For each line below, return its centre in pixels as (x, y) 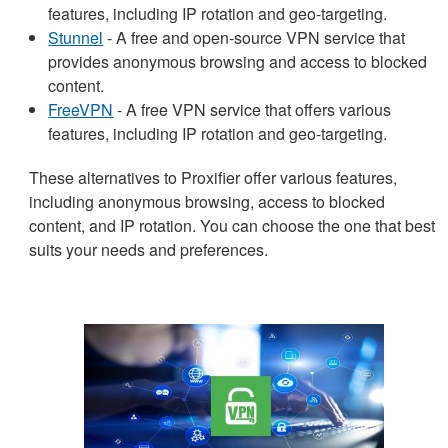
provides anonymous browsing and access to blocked (238, 61)
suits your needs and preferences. (149, 249)
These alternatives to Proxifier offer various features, (213, 177)
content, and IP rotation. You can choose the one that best (232, 225)
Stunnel (76, 37)
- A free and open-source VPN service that (254, 37)
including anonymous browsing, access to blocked (207, 201)
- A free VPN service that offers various (252, 109)
